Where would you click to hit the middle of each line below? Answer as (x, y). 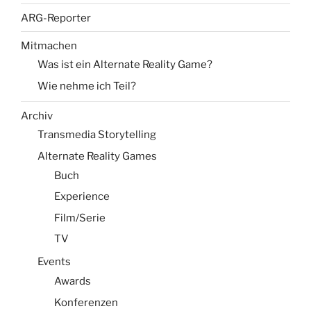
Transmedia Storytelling (97, 135)
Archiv (37, 116)
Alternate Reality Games (97, 156)
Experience (82, 197)
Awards (73, 281)
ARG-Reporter (56, 18)
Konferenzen (86, 302)
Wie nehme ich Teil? (87, 86)
